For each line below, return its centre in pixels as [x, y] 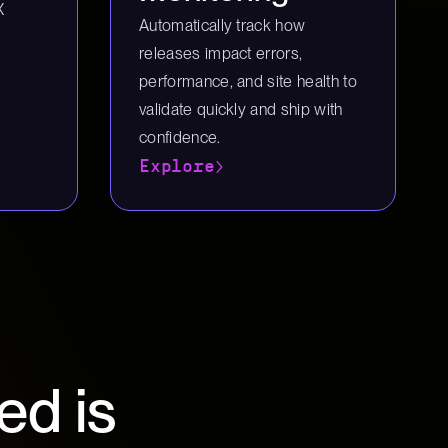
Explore [177, 166]
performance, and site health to [248, 81]
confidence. [180, 137]
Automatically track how [222, 25]
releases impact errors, [221, 53]
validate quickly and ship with [241, 109]
